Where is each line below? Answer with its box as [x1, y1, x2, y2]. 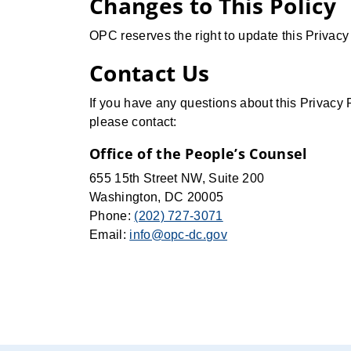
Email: [89, 228, 130, 241]
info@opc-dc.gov [129, 228, 228, 241]
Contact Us [89, 58, 210, 88]
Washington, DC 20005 [89, 190, 224, 204]
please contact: [89, 115, 177, 128]
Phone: [89, 209, 135, 223]
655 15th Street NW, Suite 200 [89, 172, 265, 185]
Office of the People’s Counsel [89, 144, 308, 163]
